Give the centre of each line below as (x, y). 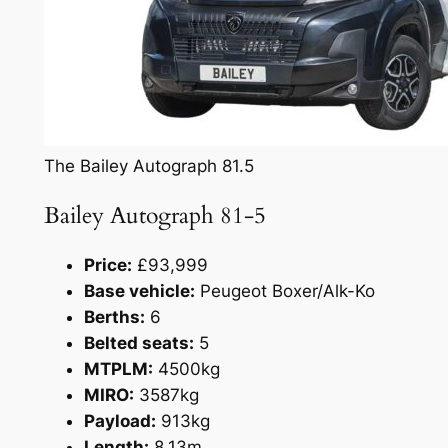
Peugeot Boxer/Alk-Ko (284, 291)
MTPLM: (118, 369)
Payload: (119, 421)
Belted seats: (138, 343)
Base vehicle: (139, 291)
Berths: (114, 317)
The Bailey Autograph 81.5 (148, 165)
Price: (107, 265)
